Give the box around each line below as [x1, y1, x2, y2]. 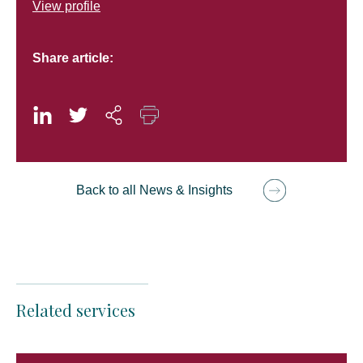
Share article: [32, 51, 113, 66]
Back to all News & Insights [76, 183, 233, 198]
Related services [16, 299, 135, 322]
